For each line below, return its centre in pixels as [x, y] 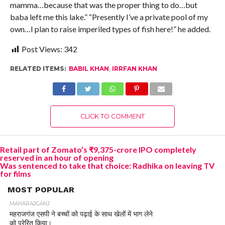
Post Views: [42, 49]
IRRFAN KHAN [134, 69]
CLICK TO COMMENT [112, 117]
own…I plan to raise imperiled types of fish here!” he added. [110, 29]
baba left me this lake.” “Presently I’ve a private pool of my [109, 17]
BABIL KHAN [89, 69]
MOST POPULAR [41, 190]
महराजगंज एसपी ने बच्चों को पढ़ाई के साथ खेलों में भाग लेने [81, 214]
